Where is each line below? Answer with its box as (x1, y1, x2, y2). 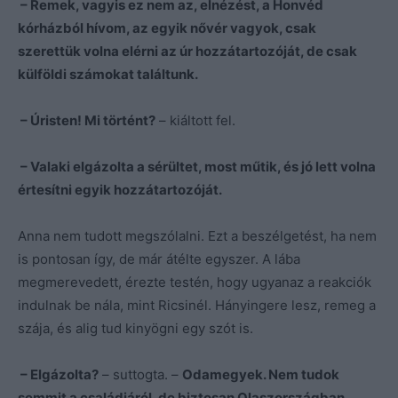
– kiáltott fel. (155, 111, 235, 129)
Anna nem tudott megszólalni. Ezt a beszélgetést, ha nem (18, 227, 377, 244)
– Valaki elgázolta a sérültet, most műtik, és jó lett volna (18, 157, 376, 175)
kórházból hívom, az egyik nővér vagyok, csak (18, 19, 316, 36)
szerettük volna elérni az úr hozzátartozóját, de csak (18, 42, 357, 60)
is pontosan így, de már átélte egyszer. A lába (18, 250, 300, 267)
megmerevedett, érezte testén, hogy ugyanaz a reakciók (18, 273, 371, 291)
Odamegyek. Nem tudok (182, 365, 339, 383)
